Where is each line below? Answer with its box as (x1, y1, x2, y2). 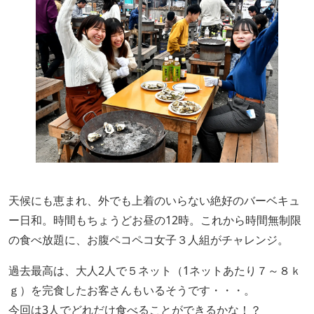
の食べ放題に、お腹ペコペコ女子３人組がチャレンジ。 (8, 232, 289, 247)
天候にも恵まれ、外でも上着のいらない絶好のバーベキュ (8, 193, 300, 208)
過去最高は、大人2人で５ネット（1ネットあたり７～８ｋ (8, 263, 301, 278)
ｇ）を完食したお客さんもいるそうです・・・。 (8, 282, 255, 298)
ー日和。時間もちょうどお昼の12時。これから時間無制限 (8, 212, 301, 228)
